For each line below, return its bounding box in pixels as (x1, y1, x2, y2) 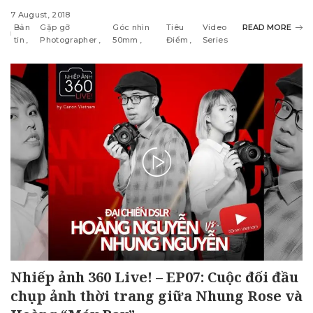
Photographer (40, 35, 97, 45)
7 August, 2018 (10, 10, 71, 20)
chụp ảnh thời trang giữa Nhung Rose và (10, 286, 303, 306)
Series (202, 35, 228, 45)
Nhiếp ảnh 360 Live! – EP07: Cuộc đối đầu (10, 268, 298, 287)
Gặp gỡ (40, 22, 71, 33)
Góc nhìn (112, 22, 150, 33)
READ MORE (242, 22, 291, 33)
